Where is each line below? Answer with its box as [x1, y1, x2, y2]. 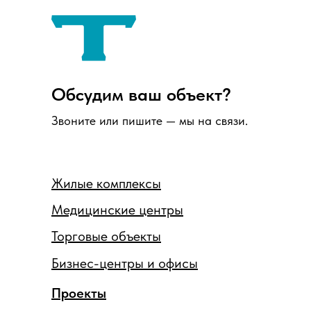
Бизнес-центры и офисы [51, 254, 198, 271]
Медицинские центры [51, 201, 183, 218]
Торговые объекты [51, 227, 161, 244]
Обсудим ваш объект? [51, 83, 231, 105]
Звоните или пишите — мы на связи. [51, 112, 248, 128]
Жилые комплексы [51, 174, 161, 192]
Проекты [51, 284, 106, 301]
